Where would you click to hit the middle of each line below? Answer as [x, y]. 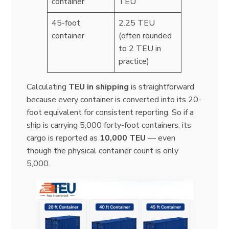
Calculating [48, 87]
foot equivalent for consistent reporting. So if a [110, 112]
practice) [134, 61]
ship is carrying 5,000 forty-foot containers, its [109, 125]
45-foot [66, 23]
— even [161, 138]
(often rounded [145, 36]
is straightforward [162, 87]
